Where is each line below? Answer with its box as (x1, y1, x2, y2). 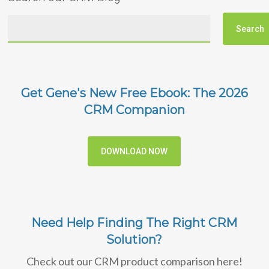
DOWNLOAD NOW (101, 147, 168, 157)
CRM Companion (83, 103, 185, 118)
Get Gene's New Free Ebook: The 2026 (20, 86, 248, 101)
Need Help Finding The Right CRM (31, 216, 238, 231)
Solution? (106, 232, 163, 247)
